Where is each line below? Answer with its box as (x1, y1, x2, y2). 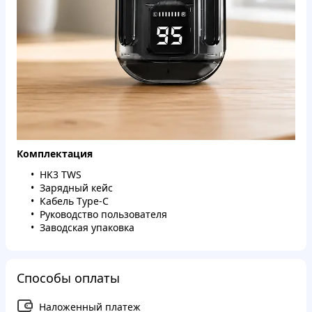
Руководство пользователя (40, 207, 167, 221)
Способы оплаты (17, 269, 120, 286)
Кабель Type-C (40, 194, 109, 208)
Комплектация (17, 147, 93, 161)
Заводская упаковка (40, 220, 134, 234)
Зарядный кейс (40, 180, 113, 194)
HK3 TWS (40, 167, 81, 181)
